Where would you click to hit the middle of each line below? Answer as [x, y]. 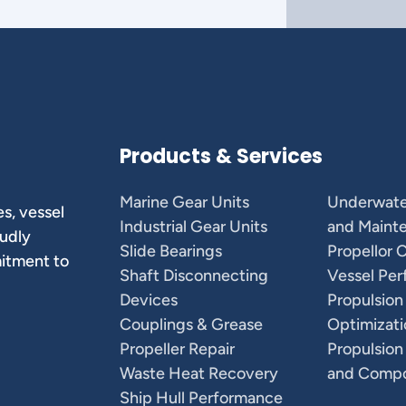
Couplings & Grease [191, 324]
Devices [149, 300]
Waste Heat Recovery [199, 373]
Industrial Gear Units [193, 227]
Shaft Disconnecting [194, 275]
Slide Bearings [171, 251]
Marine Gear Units [184, 202]
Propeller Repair [177, 349]
